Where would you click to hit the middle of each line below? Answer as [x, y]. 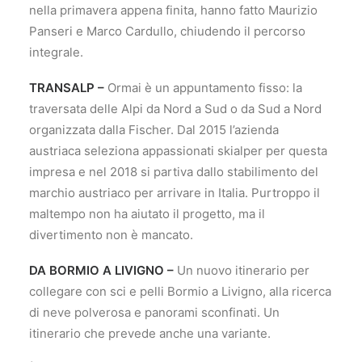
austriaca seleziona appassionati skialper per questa [178, 151]
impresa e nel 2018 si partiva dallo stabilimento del [174, 172]
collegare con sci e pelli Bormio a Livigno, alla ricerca [180, 291]
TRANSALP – [67, 88]
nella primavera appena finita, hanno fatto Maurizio [173, 10]
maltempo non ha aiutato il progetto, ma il [147, 214]
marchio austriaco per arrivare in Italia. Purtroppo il [175, 193]
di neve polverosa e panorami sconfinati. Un [154, 312]
